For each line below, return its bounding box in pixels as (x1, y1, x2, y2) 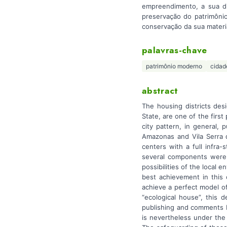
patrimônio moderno (146, 62, 202, 70)
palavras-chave (142, 44, 207, 57)
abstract (142, 85, 178, 97)
